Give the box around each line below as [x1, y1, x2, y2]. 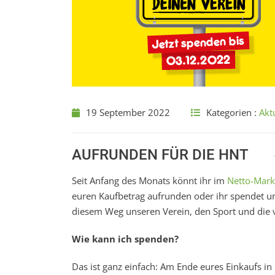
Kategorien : [206, 106, 259, 118]
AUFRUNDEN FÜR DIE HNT [72, 146, 249, 163]
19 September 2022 [86, 106, 170, 118]
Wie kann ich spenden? [72, 233, 179, 245]
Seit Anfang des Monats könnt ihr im [72, 174, 227, 187]
